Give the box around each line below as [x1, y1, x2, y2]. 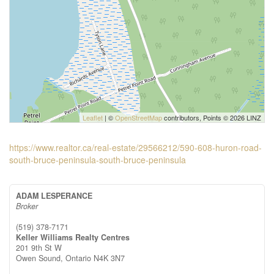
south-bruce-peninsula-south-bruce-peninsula [9, 154, 186, 166]
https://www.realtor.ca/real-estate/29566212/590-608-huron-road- [9, 141, 262, 154]
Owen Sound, [16, 253, 65, 264]
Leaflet [83, 113, 103, 122]
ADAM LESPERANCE [16, 190, 92, 201]
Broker [16, 201, 38, 212]
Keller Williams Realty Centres [16, 232, 130, 243]
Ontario [65, 253, 91, 264]
